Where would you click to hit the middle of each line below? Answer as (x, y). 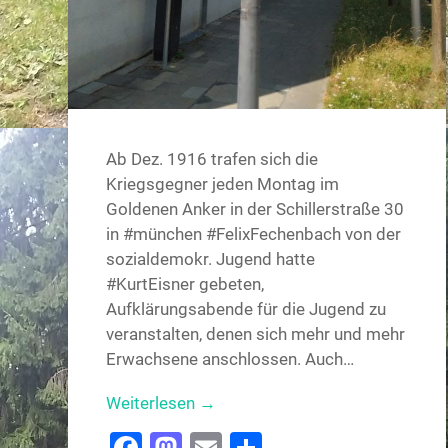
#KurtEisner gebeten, (185, 284)
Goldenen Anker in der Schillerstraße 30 (255, 209)
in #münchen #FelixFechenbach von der (254, 234)
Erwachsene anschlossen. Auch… (230, 359)
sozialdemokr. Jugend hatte (211, 259)
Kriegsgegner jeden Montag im (223, 184)
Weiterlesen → (161, 402)
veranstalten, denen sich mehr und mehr (256, 334)
